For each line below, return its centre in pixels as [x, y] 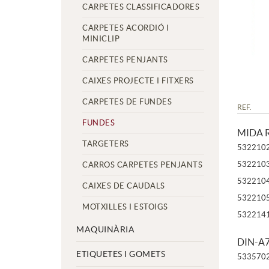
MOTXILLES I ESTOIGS [125, 207]
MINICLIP [101, 39]
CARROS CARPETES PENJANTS [142, 165]
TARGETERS [106, 144]
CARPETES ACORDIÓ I [125, 28]
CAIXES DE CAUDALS [124, 186]
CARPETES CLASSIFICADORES [141, 7]
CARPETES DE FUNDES [127, 102]
